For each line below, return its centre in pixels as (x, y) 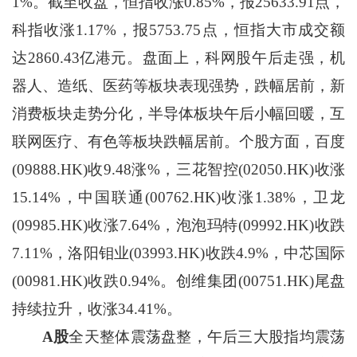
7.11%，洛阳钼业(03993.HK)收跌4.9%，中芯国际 (178, 253)
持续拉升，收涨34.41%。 (96, 309)
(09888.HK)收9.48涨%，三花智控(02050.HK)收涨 (178, 170)
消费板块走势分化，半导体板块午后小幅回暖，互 (178, 114)
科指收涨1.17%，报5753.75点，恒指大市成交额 (178, 30)
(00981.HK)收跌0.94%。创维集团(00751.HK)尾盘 (178, 281)
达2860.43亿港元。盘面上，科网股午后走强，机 (178, 58)
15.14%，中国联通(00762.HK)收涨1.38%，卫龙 (178, 198)
